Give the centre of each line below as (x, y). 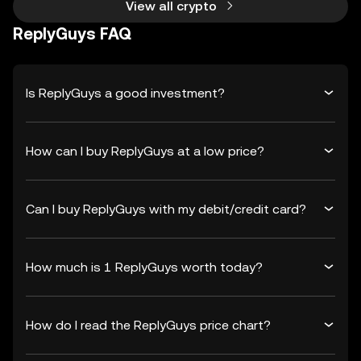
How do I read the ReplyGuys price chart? (148, 325)
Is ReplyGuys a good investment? (125, 93)
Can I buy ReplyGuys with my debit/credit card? (166, 209)
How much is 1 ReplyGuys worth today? (144, 267)
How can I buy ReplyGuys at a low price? (145, 151)
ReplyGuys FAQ (72, 34)
